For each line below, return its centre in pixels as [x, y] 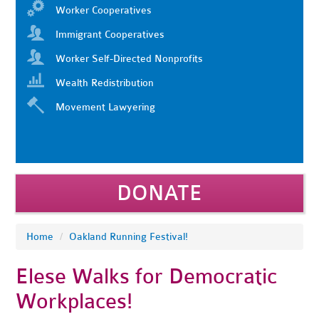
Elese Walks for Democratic [147, 277]
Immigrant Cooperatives [110, 35]
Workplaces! [74, 302]
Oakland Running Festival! [129, 237]
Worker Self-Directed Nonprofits [130, 59]
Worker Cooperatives [104, 10]
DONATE [159, 193]
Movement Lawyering [106, 107]
